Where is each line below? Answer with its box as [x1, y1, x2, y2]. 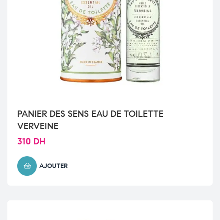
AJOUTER [39, 162, 68, 170]
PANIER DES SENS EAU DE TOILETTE [17, 109, 164, 120]
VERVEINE [17, 121, 58, 132]
